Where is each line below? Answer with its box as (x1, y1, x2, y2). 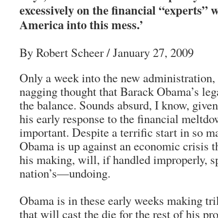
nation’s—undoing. (19, 165, 110, 181)
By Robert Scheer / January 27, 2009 (19, 44, 194, 60)
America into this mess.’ (19, 16, 143, 33)
